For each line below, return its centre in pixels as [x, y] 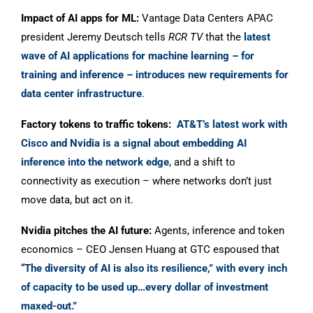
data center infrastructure [81, 93]
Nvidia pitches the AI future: [86, 230]
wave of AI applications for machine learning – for [138, 56]
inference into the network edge [95, 162]
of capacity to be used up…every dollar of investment [145, 287]
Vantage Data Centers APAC [206, 18]
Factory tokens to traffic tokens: [99, 124]
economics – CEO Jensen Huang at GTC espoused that [150, 249]
